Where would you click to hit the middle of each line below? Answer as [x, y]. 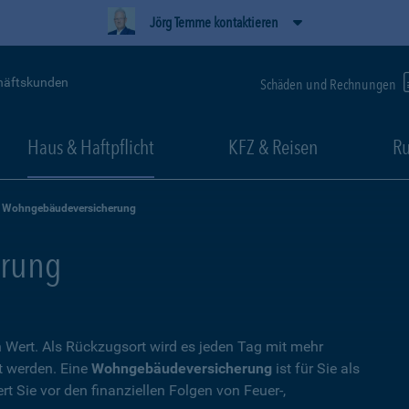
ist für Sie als [316, 368]
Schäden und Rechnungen [330, 84]
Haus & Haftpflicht [90, 147]
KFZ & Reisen [273, 147]
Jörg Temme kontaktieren [214, 22]
